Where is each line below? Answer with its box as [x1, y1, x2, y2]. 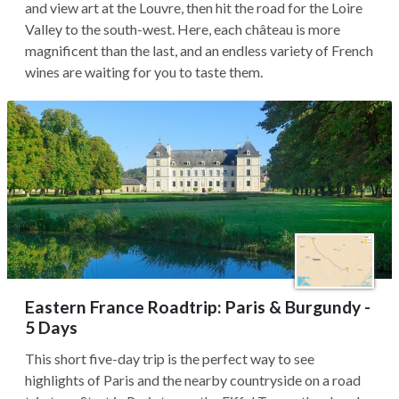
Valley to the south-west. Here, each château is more [25, 20, 340, 37]
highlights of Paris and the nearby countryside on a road [25, 371, 361, 388]
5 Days [25, 317, 77, 338]
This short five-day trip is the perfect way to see [25, 350, 314, 367]
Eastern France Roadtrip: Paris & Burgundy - [25, 297, 370, 317]
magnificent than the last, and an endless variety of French [25, 42, 373, 59]
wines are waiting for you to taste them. [25, 63, 265, 80]
